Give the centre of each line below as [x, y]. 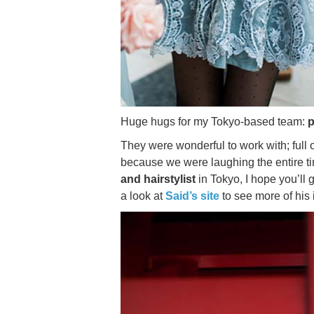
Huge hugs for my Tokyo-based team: [214, 122]
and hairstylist [158, 179]
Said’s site [192, 196]
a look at [143, 196]
